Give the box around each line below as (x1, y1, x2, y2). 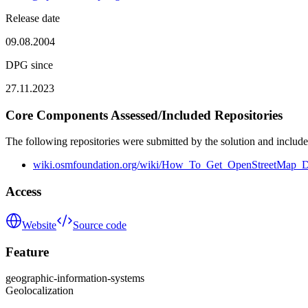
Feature (5, 244, 49, 259)
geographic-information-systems (5, 272, 144, 285)
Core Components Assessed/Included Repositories (5, 107, 283, 122)
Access (5, 184, 41, 199)
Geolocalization (5, 285, 74, 297)
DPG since (5, 58, 53, 71)
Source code (73, 219, 126, 231)
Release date (5, 12, 60, 24)
